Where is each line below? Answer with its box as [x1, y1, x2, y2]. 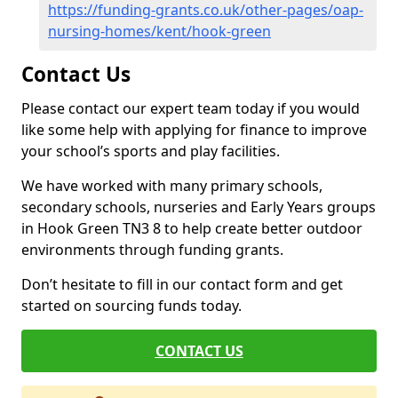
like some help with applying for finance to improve [21, 120, 367, 139]
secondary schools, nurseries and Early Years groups [21, 197, 376, 217]
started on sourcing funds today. [21, 296, 242, 315]
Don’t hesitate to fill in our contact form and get [21, 275, 343, 294]
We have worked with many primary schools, [21, 176, 322, 195]
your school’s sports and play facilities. [21, 141, 280, 161]
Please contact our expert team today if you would [21, 99, 360, 118]
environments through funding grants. [21, 240, 283, 259]
